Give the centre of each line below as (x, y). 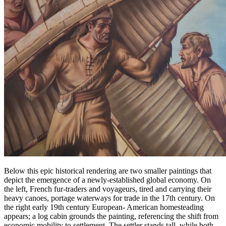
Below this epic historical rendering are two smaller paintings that (108, 171)
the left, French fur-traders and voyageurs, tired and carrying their (108, 189)
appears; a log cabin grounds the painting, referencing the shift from (111, 216)
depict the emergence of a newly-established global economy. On (107, 180)
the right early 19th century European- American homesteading (104, 207)
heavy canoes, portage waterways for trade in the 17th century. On (109, 198)
